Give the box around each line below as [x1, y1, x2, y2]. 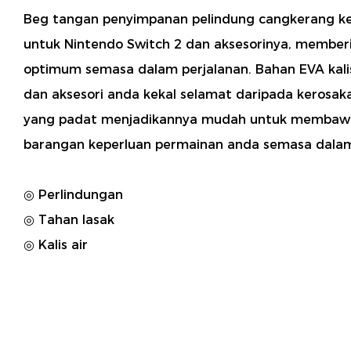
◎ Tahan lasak [24, 212, 114, 227]
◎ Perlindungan [24, 186, 127, 202]
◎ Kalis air [24, 237, 88, 252]
